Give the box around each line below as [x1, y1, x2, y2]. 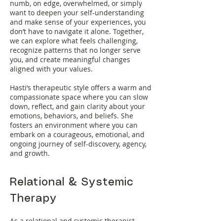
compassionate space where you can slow [10, 92, 148, 102]
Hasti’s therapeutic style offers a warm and [10, 83, 151, 92]
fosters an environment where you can [10, 120, 138, 130]
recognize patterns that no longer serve [10, 45, 141, 55]
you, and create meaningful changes [10, 55, 130, 64]
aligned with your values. [10, 64, 93, 74]
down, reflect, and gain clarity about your [10, 102, 145, 111]
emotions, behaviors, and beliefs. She [10, 111, 133, 120]
